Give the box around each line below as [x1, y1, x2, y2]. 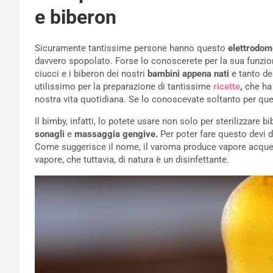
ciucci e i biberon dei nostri [35, 68, 147, 80]
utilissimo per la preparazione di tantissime [35, 81, 213, 93]
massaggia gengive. [74, 129, 158, 140]
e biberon [35, 5, 116, 29]
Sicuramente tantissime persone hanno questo [35, 43, 228, 54]
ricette [213, 81, 240, 93]
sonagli [35, 129, 65, 140]
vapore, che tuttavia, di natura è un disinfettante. [35, 154, 229, 166]
